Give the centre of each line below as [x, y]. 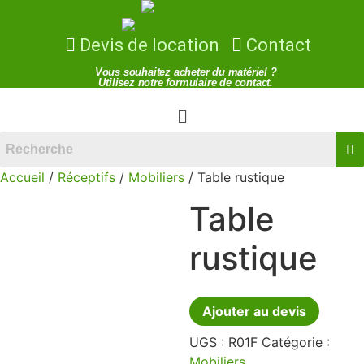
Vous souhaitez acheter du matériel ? [186, 72]
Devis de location [149, 45]
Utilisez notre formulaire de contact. [186, 82]
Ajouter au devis [254, 311]
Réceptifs [87, 178]
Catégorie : [295, 342]
